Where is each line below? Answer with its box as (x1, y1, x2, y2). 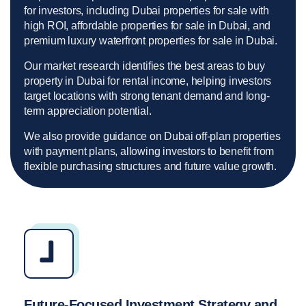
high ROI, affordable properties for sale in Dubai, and (24, 20, 271, 32)
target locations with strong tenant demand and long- (24, 90, 270, 102)
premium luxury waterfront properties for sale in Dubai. (24, 35, 277, 47)
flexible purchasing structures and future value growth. (24, 161, 277, 173)
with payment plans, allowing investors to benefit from (24, 145, 275, 158)
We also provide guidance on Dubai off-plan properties (24, 130, 281, 143)
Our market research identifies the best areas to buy (24, 60, 265, 72)
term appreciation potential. (24, 105, 152, 117)
